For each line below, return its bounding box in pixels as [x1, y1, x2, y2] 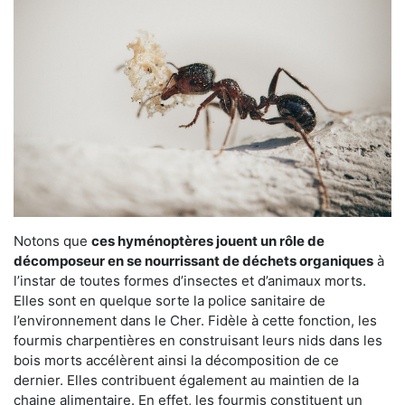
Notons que [14, 232, 91, 250]
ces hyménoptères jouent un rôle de [91, 232, 325, 250]
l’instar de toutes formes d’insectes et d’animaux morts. [14, 272, 366, 290]
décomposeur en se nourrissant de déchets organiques [14, 252, 373, 270]
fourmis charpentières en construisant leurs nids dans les [14, 332, 382, 350]
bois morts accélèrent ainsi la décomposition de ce [14, 352, 339, 370]
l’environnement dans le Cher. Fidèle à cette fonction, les [14, 312, 377, 330]
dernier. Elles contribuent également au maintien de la [14, 372, 359, 390]
